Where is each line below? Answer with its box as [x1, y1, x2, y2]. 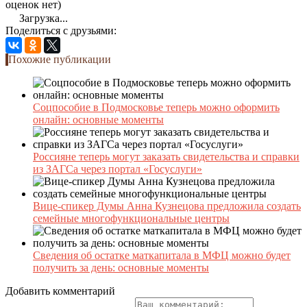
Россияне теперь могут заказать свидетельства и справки [33, 150, 299, 162]
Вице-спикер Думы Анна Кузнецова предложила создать [33, 199, 301, 212]
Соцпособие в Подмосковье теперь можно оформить [33, 101, 280, 113]
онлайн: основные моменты [33, 113, 164, 125]
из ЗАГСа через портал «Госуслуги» [33, 162, 202, 175]
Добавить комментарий [5, 284, 115, 297]
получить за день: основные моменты [33, 261, 209, 273]
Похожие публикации [8, 53, 111, 65]
